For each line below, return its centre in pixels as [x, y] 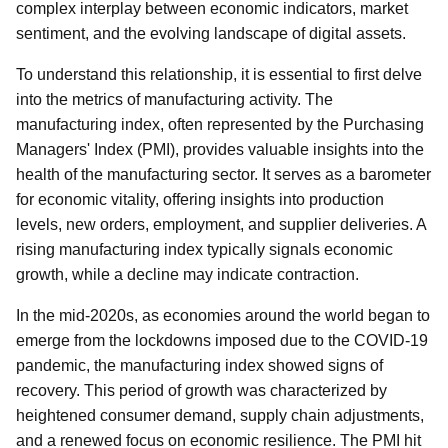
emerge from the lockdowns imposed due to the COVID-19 [222, 340]
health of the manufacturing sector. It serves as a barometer [223, 174]
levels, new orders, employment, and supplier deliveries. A [221, 224]
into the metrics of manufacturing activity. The [174, 99]
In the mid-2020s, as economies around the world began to [223, 315]
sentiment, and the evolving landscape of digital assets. [211, 33]
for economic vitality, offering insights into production [200, 199]
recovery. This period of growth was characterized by [201, 390]
